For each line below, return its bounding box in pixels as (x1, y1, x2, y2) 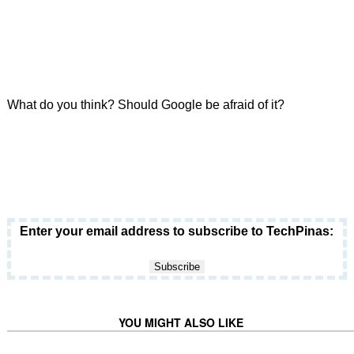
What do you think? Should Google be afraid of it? (6, 98, 284, 111)
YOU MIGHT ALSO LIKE (118, 314, 243, 330)
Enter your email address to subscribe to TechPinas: (20, 224, 334, 238)
